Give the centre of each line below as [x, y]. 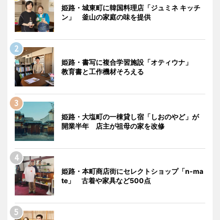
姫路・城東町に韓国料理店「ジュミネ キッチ [131, 7]
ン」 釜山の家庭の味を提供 [106, 17]
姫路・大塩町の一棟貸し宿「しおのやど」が [130, 116]
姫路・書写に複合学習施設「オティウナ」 [130, 62]
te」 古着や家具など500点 [106, 180]
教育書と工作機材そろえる [103, 71]
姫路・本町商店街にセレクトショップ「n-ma [132, 171]
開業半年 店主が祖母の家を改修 [113, 126]
